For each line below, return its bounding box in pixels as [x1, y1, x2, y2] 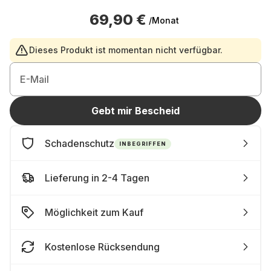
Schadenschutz [45, 137, 114, 149]
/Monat [149, 15, 179, 25]
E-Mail [20, 73, 49, 85]
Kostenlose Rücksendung [45, 241, 160, 253]
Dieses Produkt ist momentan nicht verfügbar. [29, 45, 223, 55]
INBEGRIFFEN [119, 140, 166, 147]
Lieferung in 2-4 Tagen [45, 172, 149, 184]
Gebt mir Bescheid [91, 105, 180, 117]
